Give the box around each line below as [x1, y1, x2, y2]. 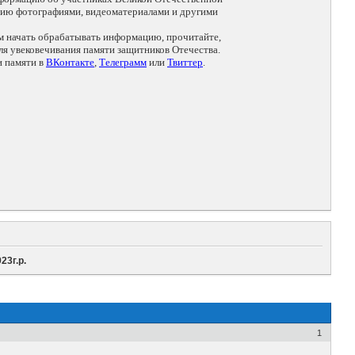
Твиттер [167, 56, 203, 69]
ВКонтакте [46, 56, 94, 69]
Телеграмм [99, 56, 147, 69]
